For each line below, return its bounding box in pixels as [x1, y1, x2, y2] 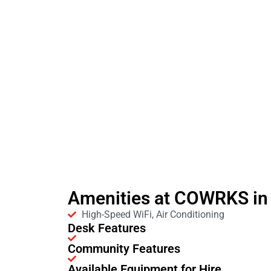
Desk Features [68, 221, 146, 236]
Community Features [68, 241, 180, 256]
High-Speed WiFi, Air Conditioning [81, 209, 224, 221]
